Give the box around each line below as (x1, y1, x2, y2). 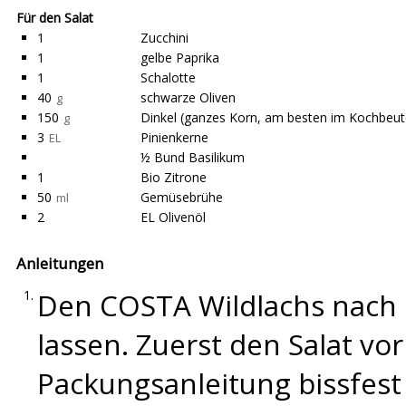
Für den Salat (16, 9, 93, 26)
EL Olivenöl (140, 208, 206, 226)
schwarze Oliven (140, 89, 236, 106)
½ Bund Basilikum (140, 149, 245, 166)
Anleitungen (16, 253, 103, 274)
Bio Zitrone (140, 169, 207, 186)
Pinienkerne (140, 129, 208, 146)
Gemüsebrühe (140, 188, 223, 206)
